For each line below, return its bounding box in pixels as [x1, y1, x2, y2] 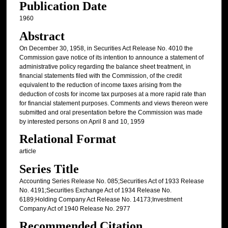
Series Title [19, 162, 79, 176]
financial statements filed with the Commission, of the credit [19, 72, 182, 79]
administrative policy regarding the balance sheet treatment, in [19, 63, 191, 70]
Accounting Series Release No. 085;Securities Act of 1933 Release [19, 177, 204, 185]
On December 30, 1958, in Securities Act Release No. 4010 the [19, 44, 193, 52]
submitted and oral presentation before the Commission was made [19, 108, 203, 116]
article [19, 148, 36, 155]
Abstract [19, 29, 65, 43]
